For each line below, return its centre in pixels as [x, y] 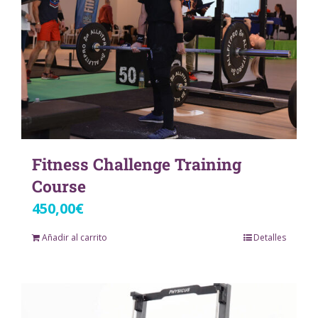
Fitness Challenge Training [137, 164]
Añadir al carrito [75, 237]
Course [59, 186]
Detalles [270, 237]
